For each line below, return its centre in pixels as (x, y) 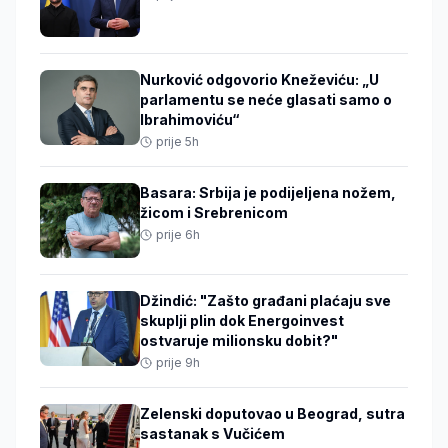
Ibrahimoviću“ (190, 120)
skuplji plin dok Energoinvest (242, 321)
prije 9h (178, 363)
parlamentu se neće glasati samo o (266, 100)
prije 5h (177, 142)
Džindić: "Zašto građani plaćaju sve (265, 301)
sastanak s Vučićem (212, 434)
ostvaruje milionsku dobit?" (239, 341)
